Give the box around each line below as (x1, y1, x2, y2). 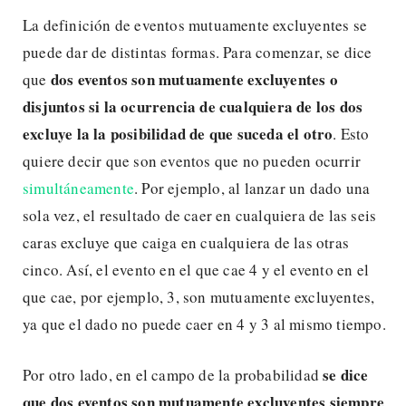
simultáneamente (23, 177, 134, 198)
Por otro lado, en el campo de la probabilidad (23, 363, 324, 385)
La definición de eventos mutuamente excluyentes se (23, 14, 368, 35)
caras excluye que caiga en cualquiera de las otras (23, 231, 350, 253)
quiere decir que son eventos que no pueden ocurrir (23, 150, 362, 171)
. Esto (333, 122, 370, 144)
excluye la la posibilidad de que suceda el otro (23, 121, 333, 145)
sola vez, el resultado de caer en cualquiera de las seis (23, 204, 377, 226)
